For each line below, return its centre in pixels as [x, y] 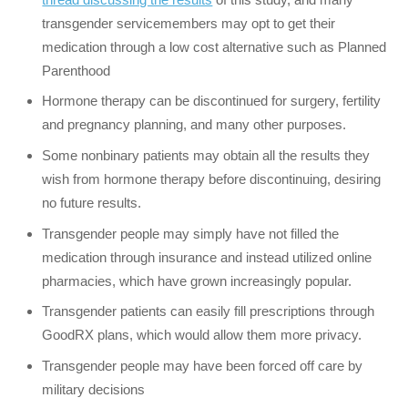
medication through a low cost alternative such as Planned [214, 46]
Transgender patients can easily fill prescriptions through [209, 311]
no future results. [92, 202]
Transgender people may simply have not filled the [191, 233]
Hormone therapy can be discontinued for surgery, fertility [212, 101]
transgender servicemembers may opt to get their [189, 23]
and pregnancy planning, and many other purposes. [194, 125]
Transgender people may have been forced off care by [203, 365]
